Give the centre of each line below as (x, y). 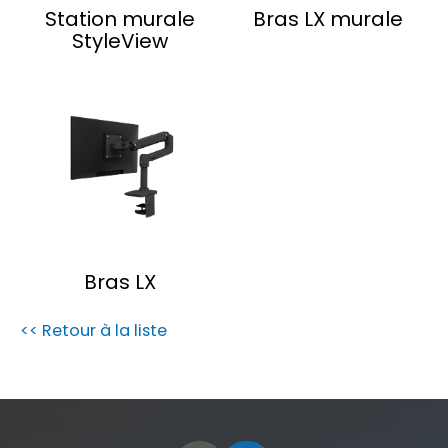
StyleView (120, 40)
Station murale (120, 18)
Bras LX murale (327, 18)
